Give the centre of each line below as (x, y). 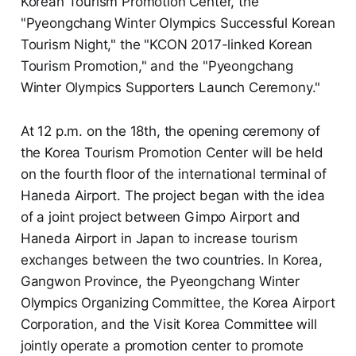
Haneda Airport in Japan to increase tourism (159, 238)
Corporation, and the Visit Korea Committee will (168, 324)
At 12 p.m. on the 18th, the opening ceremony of (170, 131)
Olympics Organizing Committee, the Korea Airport (178, 302)
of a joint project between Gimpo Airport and (161, 217)
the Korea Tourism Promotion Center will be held (172, 152)
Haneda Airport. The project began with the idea (172, 195)
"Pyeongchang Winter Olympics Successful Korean (178, 23)
